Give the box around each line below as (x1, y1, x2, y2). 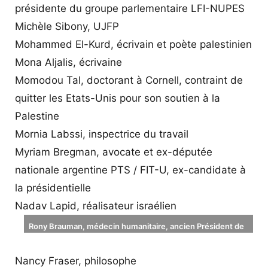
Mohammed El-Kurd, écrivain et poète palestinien (15, 38, 252, 50)
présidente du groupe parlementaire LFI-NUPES (15, 2, 245, 14)
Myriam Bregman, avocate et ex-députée (15, 145, 212, 158)
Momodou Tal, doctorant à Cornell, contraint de (15, 74, 243, 86)
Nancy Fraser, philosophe (15, 254, 136, 267)
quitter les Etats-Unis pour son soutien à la (15, 92, 220, 104)
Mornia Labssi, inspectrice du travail (15, 127, 188, 140)
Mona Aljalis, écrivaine (15, 56, 122, 68)
